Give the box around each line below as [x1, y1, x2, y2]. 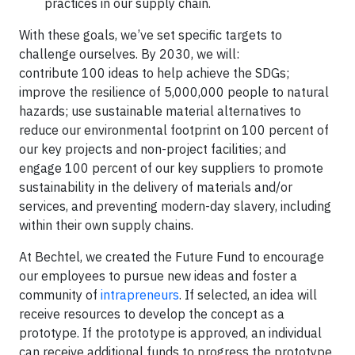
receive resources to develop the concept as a [19, 305, 284, 322]
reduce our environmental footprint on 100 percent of [19, 121, 329, 138]
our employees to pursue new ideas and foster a [19, 267, 297, 284]
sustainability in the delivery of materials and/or [19, 178, 292, 195]
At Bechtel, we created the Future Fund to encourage [19, 248, 324, 265]
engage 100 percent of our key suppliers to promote [19, 159, 323, 176]
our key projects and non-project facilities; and [19, 140, 286, 157]
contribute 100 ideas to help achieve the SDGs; [19, 64, 289, 81]
